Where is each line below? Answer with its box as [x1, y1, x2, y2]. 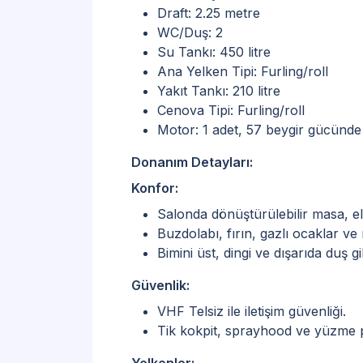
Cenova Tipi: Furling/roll [157, 101, 305, 118]
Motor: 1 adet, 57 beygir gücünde [157, 121, 361, 138]
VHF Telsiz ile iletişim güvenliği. [157, 302, 346, 319]
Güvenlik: [131, 276, 190, 293]
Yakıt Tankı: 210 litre [157, 82, 280, 99]
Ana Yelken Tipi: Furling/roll [157, 62, 328, 79]
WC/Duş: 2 [157, 23, 223, 41]
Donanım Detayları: [131, 153, 253, 170]
